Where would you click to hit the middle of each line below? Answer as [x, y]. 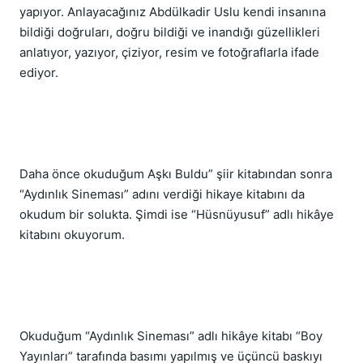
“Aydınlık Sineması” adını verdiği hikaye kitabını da [162, 194]
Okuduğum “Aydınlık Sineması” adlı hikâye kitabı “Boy [171, 336]
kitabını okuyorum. [72, 235]
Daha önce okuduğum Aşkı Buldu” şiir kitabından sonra [176, 174]
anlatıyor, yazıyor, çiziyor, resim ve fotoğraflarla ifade [169, 52]
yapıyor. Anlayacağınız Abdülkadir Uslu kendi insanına [173, 12]
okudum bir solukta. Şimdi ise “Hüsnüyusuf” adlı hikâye [177, 214]
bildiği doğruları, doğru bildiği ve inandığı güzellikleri [170, 32]
